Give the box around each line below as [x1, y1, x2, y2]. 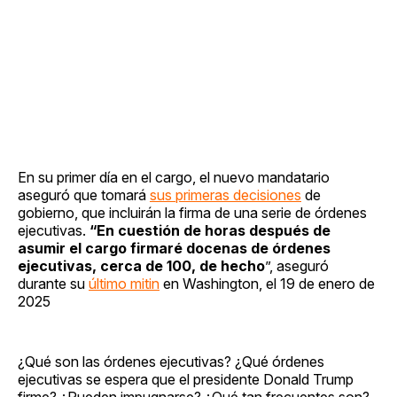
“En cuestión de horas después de [90, 221, 331, 239]
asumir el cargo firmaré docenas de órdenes [18, 238, 331, 257]
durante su [18, 274, 89, 292]
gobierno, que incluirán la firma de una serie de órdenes [18, 203, 367, 222]
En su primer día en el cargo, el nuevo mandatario [18, 167, 330, 186]
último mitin [89, 274, 160, 292]
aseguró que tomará [18, 185, 150, 204]
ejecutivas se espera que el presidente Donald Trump [18, 370, 354, 388]
